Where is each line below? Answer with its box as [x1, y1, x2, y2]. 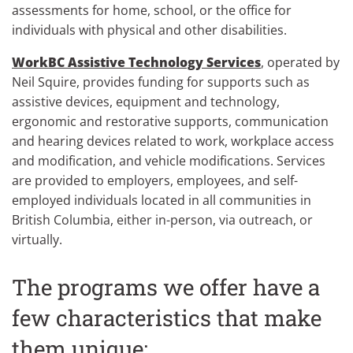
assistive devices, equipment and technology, [12, 92, 280, 110]
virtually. [12, 230, 62, 248]
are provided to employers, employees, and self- [12, 171, 298, 189]
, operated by [261, 53, 340, 71]
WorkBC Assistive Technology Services [12, 53, 261, 71]
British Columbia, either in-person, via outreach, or [12, 210, 313, 229]
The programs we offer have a [12, 272, 320, 302]
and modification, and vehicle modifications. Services [12, 151, 325, 169]
